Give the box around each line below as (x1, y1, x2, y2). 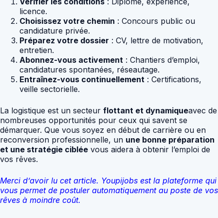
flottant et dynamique (103, 106, 188, 116)
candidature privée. (19, 26, 90, 36)
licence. (19, 6, 47, 17)
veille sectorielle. (19, 84, 80, 94)
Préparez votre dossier (19, 36, 109, 46)
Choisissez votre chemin (19, 16, 115, 26)
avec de (188, 106, 217, 116)
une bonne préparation (126, 135, 215, 145)
